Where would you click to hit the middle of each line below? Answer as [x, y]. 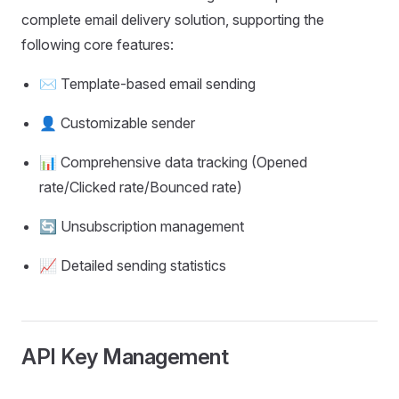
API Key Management [125, 357]
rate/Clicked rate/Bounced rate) [141, 187]
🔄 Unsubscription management [142, 226]
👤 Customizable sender [117, 123]
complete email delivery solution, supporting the [173, 20]
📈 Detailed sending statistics [133, 265]
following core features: [98, 45]
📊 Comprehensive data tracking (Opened [173, 162]
